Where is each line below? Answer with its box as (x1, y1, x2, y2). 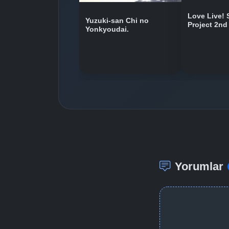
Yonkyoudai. (85, 25, 129, 33)
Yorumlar (175, 160, 223, 173)
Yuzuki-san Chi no (85, 16, 149, 25)
